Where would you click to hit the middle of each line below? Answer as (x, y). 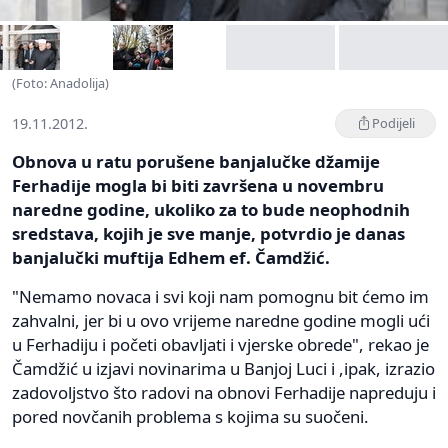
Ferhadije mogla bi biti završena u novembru (198, 185)
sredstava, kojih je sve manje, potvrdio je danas (208, 233)
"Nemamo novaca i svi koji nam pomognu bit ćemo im (220, 296)
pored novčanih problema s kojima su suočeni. (190, 416)
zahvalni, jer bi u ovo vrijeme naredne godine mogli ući (221, 320)
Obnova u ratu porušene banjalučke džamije (196, 161)
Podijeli (393, 122)
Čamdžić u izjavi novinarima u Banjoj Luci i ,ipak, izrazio (223, 368)
